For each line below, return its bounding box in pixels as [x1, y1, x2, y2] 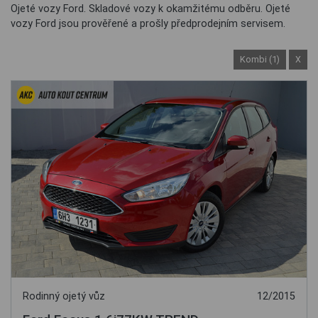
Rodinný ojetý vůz [23, 290, 105, 303]
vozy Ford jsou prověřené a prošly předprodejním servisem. [11, 18, 285, 30]
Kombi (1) [240, 54, 280, 65]
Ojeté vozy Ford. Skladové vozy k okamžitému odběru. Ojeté [11, 3, 290, 15]
